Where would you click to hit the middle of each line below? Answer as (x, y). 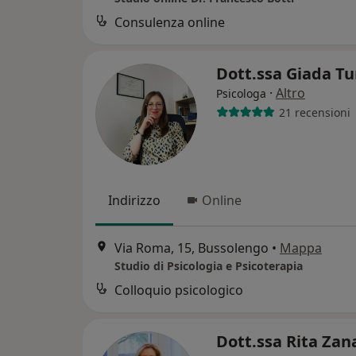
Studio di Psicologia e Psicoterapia (209, 265)
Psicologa (241, 94)
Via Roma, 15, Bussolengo (192, 248)
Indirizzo (134, 201)
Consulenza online (170, 23)
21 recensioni (314, 112)
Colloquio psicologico (179, 290)
